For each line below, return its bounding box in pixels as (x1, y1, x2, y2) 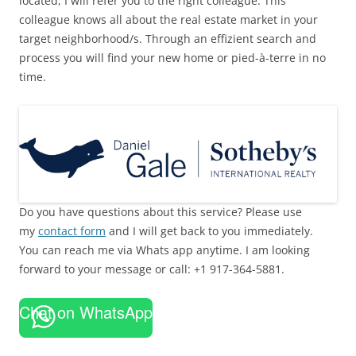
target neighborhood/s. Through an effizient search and (19, 31, 316, 47)
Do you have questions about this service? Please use (19, 203, 302, 219)
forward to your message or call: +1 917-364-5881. (19, 261, 284, 277)
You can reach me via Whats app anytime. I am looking (19, 242, 310, 257)
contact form (38, 222, 106, 238)
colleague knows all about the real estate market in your (19, 12, 318, 28)
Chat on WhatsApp (19, 300, 153, 323)
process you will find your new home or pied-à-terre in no (19, 50, 326, 66)
